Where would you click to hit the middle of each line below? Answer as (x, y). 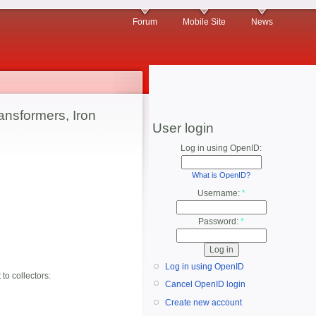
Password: (219, 222)
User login (183, 128)
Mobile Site (204, 22)
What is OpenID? (221, 175)
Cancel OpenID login (205, 284)
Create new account (203, 303)
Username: (219, 194)
